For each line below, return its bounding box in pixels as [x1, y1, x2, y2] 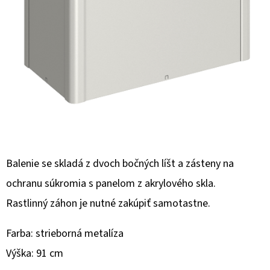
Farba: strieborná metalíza [6, 225, 124, 241]
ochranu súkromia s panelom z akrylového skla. [6, 175, 216, 191]
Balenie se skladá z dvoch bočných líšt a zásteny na [6, 155, 234, 171]
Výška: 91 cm [6, 245, 63, 261]
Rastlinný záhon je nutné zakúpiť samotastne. [6, 195, 210, 211]
